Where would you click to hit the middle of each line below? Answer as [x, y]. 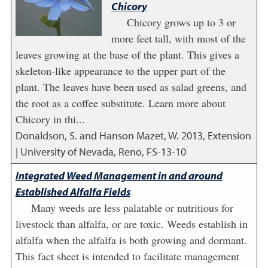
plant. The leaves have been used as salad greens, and [131, 87]
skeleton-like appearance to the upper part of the [120, 71]
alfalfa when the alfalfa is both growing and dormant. [131, 240]
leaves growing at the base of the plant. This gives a [127, 54]
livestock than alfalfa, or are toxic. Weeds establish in [131, 224]
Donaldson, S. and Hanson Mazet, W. [97, 135]
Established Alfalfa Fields [73, 192]
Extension [229, 135]
